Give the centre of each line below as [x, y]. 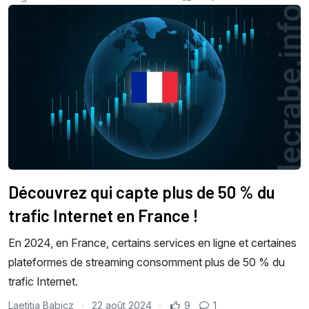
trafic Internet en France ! [103, 215]
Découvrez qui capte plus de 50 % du [142, 192]
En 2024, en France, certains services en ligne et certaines [152, 242]
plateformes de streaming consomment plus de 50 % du [147, 262]
